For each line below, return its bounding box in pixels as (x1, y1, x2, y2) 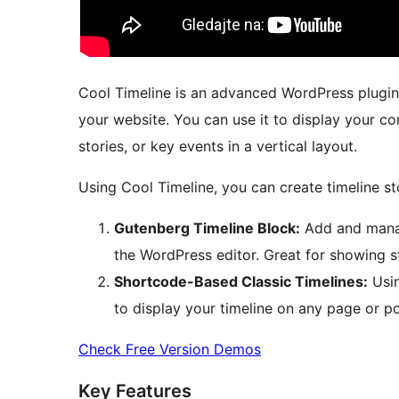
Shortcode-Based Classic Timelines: (114, 273, 368, 291)
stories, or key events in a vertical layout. (78, 137, 357, 156)
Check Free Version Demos (78, 340, 261, 359)
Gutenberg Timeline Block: (114, 219, 300, 238)
